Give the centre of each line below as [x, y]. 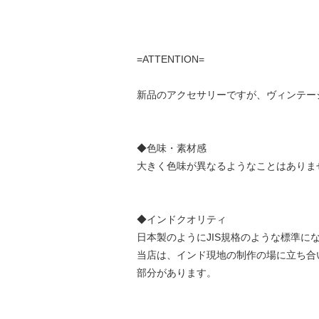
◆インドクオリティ [181, 219]
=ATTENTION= [170, 59]
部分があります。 [176, 272]
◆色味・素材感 [171, 148]
